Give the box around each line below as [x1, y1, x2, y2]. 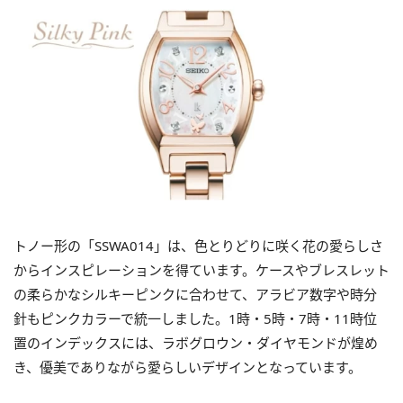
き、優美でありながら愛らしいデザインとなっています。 [13, 357, 362, 376]
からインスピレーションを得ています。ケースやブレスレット [13, 260, 390, 279]
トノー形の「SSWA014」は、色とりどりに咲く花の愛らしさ [13, 236, 383, 255]
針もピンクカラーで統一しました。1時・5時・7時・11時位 [13, 309, 377, 327]
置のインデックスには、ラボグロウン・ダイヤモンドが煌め [13, 333, 378, 352]
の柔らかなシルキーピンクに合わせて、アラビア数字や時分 [13, 284, 377, 303]
